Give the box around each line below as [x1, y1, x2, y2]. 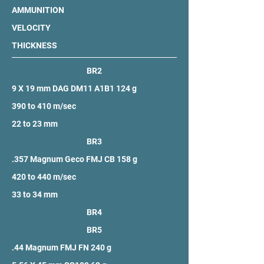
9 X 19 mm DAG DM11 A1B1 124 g [12, 84, 137, 93]
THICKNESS [12, 41, 57, 50]
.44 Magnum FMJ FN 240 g [12, 243, 111, 252]
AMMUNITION [12, 5, 64, 15]
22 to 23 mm [12, 119, 58, 128]
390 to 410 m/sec [12, 101, 76, 111]
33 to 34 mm [12, 190, 58, 199]
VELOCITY [12, 23, 51, 32]
